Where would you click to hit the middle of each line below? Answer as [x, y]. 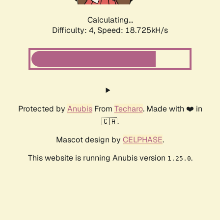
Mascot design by [89, 140]
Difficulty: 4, [75, 30]
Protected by [42, 109]
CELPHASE [143, 140]
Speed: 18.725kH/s [133, 30]
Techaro [128, 109]
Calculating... [110, 20]
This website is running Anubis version [97, 158]
